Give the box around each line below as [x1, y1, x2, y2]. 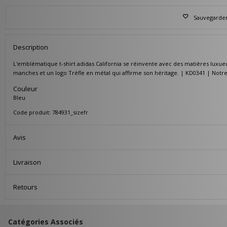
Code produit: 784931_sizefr [13, 108, 88, 116]
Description [13, 42, 48, 52]
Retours [13, 182, 37, 192]
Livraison [13, 157, 41, 167]
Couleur [13, 84, 37, 93]
